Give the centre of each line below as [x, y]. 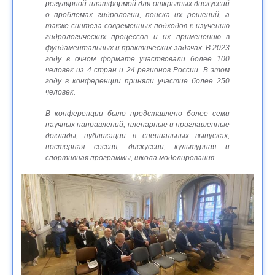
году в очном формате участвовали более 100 [137, 59]
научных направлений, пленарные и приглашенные [137, 125]
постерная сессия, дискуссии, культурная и [137, 147]
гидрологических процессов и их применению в [137, 37]
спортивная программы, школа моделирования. [131, 158]
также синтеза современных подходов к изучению [137, 26]
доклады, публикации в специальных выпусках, [137, 136]
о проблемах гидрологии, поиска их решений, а [137, 15]
